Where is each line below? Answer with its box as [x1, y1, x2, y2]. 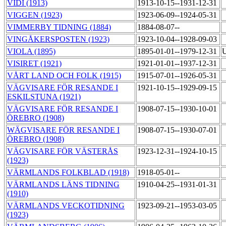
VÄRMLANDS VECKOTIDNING [7, 201, 125, 210]
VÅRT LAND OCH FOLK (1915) [7, 71, 121, 80]
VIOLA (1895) [7, 47, 55, 56]
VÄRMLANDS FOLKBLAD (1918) [7, 168, 129, 177]
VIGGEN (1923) [7, 11, 62, 20]
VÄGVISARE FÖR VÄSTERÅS [7, 147, 118, 156]
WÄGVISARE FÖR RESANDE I [7, 126, 120, 135]
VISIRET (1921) [7, 59, 62, 68]
